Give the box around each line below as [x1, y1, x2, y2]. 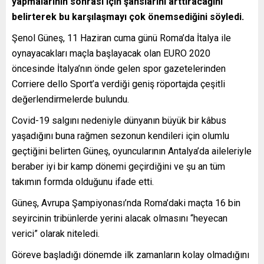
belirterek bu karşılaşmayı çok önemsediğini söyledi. [12, 11, 244, 22]
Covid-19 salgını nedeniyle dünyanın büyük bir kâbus [12, 114, 226, 126]
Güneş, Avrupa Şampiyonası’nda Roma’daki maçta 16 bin [12, 197, 240, 209]
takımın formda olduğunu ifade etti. [12, 176, 154, 187]
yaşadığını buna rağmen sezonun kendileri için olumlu [12, 130, 229, 141]
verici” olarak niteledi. [12, 227, 100, 239]
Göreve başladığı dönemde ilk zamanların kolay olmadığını [12, 249, 249, 260]
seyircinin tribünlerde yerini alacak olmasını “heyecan [12, 212, 227, 224]
